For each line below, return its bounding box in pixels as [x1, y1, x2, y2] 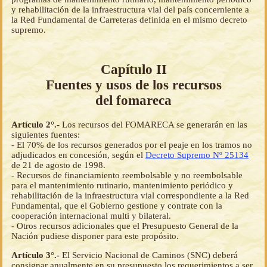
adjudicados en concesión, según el [11, 150, 145, 160]
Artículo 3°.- [11, 250, 62, 260]
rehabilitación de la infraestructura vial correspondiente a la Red [11, 190, 249, 200]
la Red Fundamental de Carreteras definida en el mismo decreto [11, 14, 247, 24]
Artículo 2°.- [11, 119, 62, 129]
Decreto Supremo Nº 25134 [145, 150, 249, 160]
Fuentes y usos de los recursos [45, 77, 222, 92]
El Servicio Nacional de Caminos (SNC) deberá [62, 250, 238, 260]
